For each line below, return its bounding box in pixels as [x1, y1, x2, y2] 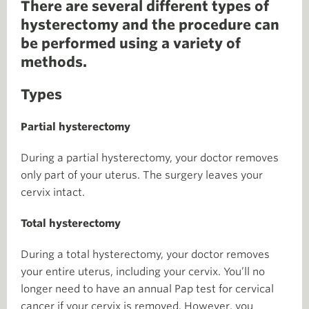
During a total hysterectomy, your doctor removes [21, 248, 270, 261]
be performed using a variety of [21, 35, 241, 52]
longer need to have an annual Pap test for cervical [21, 283, 274, 295]
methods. [21, 54, 87, 70]
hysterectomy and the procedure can [21, 17, 279, 33]
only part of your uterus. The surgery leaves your [21, 169, 263, 181]
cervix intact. [21, 186, 85, 199]
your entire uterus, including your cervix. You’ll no [21, 266, 265, 278]
